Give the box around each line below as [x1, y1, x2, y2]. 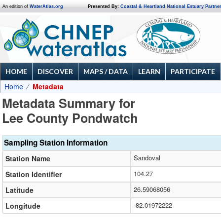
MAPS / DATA [83, 67, 128, 75]
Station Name [5, 153, 50, 163]
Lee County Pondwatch [2, 109, 138, 127]
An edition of [2, 4, 30, 9]
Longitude [5, 200, 40, 211]
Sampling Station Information [4, 137, 108, 148]
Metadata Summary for [2, 94, 135, 112]
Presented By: [88, 4, 119, 9]
